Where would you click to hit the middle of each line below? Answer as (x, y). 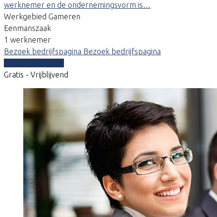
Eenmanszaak (27, 28)
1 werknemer (27, 39)
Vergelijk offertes (34, 63)
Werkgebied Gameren (42, 16)
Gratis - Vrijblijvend (36, 74)
